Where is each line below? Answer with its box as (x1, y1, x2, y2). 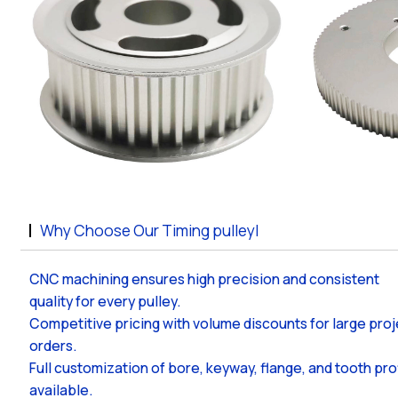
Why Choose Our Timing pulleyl (40, 219, 259, 241)
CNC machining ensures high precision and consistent (29, 268, 380, 289)
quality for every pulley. (29, 291, 182, 311)
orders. (29, 335, 78, 355)
